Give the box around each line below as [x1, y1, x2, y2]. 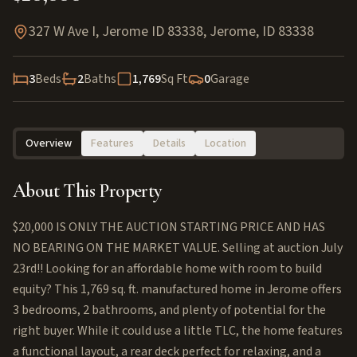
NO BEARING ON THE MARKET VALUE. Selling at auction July [13, 239, 343, 257]
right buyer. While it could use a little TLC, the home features [13, 322, 343, 339]
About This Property [13, 179, 162, 202]
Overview [25, 135, 72, 151]
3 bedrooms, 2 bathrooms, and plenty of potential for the [13, 301, 326, 319]
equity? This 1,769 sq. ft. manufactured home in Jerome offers [13, 280, 342, 298]
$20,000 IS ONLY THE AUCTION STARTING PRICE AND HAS [13, 218, 325, 236]
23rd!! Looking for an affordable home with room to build [13, 260, 322, 277]
